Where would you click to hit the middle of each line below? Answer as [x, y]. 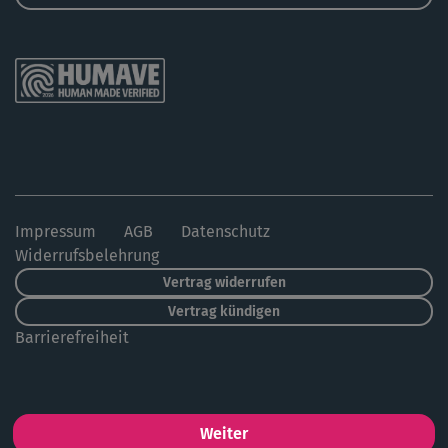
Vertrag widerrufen [224, 282]
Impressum [55, 231]
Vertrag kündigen [224, 311]
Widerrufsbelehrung [87, 255]
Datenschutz [225, 231]
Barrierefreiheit [72, 337]
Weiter [223, 433]
